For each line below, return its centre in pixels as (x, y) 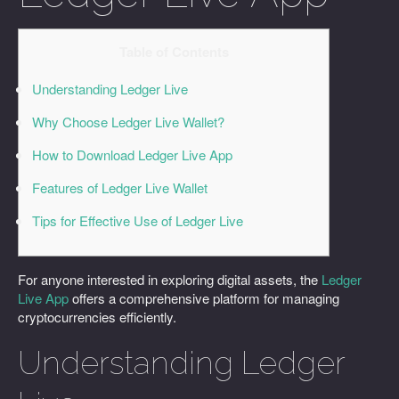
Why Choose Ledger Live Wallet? (128, 122)
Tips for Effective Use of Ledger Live (138, 220)
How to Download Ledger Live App (132, 155)
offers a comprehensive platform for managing (204, 298)
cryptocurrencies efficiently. (97, 317)
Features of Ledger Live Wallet (120, 187)
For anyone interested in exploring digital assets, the (170, 279)
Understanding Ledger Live (110, 89)
